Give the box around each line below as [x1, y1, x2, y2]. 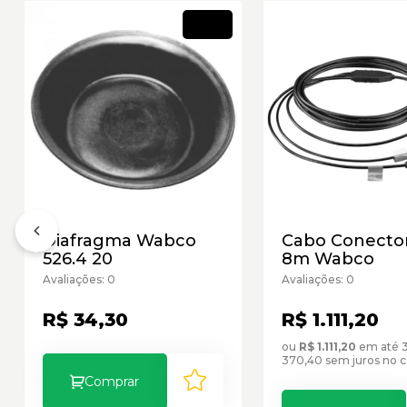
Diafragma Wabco [43, 230, 196, 251]
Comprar [84, 372, 140, 390]
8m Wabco [281, 248, 374, 269]
